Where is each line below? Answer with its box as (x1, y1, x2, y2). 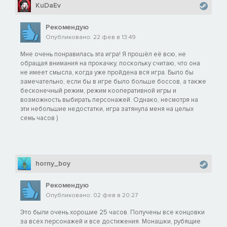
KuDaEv (35, 1, 61, 10)
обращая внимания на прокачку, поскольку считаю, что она (20, 59, 200, 68)
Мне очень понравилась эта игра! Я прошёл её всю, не (20, 50, 186, 59)
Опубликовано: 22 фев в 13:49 (46, 33, 136, 42)
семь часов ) (20, 114, 58, 123)
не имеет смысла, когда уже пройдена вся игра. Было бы (20, 68, 194, 77)
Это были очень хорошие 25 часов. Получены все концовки (20, 208, 205, 217)
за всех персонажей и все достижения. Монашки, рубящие (20, 217, 201, 226)
